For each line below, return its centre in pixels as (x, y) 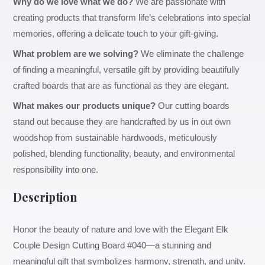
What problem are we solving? (76, 54)
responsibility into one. (56, 170)
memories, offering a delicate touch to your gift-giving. (116, 33)
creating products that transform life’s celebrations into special (132, 17)
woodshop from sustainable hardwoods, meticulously (115, 138)
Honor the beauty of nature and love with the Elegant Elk (121, 230)
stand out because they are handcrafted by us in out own (122, 122)
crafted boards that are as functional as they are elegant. (121, 85)
